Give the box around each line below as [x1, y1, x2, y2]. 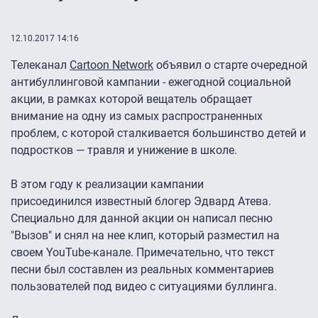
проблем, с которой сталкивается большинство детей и [11, 126, 306, 141]
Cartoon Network [70, 58, 153, 72]
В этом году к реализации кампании [11, 177, 204, 192]
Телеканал [11, 58, 70, 72]
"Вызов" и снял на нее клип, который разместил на [11, 229, 280, 243]
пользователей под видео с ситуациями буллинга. [11, 280, 277, 294]
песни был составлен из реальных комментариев [11, 263, 274, 277]
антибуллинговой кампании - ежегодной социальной [11, 75, 291, 89]
